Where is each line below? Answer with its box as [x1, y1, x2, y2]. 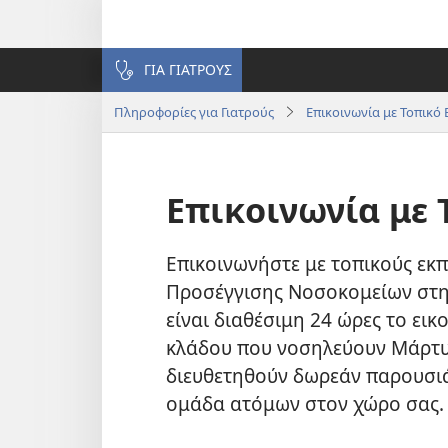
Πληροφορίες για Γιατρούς [114, 102, 274, 121]
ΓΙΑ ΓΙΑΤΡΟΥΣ [144, 60, 232, 79]
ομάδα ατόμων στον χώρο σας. [166, 390, 444, 418]
